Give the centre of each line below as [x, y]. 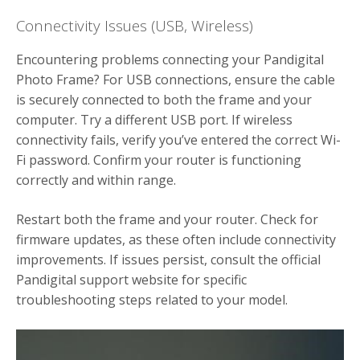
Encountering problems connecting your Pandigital [170, 59]
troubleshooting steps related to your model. [152, 299]
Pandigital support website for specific [131, 279]
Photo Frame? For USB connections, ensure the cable [176, 79]
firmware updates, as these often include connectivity [176, 239]
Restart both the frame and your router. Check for [167, 219]
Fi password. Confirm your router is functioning [159, 160]
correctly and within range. [96, 180]
